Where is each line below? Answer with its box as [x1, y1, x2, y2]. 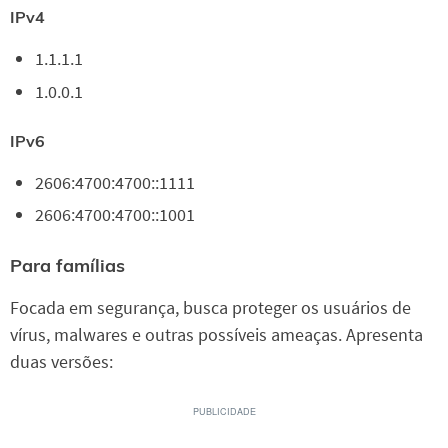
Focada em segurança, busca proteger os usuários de [10, 295, 411, 319]
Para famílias [10, 253, 125, 277]
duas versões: [10, 349, 113, 373]
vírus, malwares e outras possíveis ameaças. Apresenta [10, 322, 423, 346]
